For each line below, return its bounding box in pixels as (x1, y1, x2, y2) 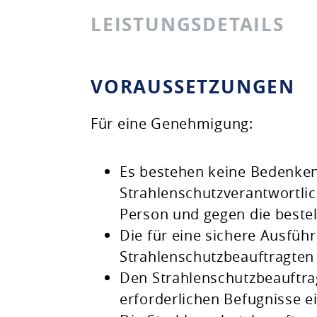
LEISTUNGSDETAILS (91, 11, 284, 37)
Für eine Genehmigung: (91, 114, 253, 133)
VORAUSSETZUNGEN (91, 74, 295, 99)
